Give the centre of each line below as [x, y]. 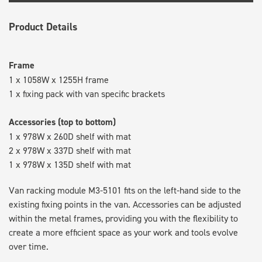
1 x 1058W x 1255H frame [59, 79]
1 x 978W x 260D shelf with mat [70, 136]
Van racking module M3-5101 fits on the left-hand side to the [125, 190]
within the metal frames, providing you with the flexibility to [123, 218]
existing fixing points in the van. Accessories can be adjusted [125, 204]
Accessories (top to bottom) [62, 122]
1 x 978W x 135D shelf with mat [70, 164]
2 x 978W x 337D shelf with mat [70, 150]
